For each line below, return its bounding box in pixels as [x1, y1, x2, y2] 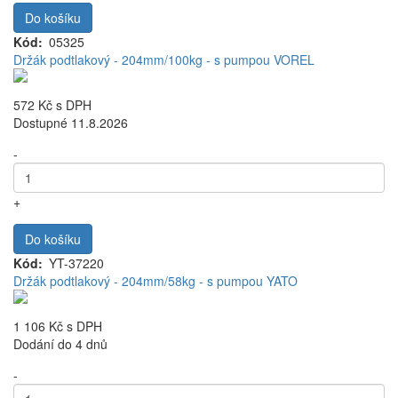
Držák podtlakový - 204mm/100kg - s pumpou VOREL [13, 51, 314, 68]
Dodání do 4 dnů [13, 335, 107, 353]
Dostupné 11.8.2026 [13, 114, 128, 131]
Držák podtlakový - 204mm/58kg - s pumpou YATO [13, 272, 298, 290]
